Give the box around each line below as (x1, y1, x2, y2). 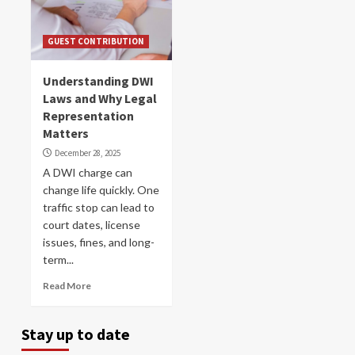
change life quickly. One (43, 183, 159, 197)
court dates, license (43, 218, 140, 231)
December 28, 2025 (55, 147, 120, 158)
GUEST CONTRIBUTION (48, 36, 144, 47)
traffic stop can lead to (43, 200, 155, 214)
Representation (43, 108, 134, 124)
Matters (43, 125, 89, 141)
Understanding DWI (43, 73, 154, 89)
